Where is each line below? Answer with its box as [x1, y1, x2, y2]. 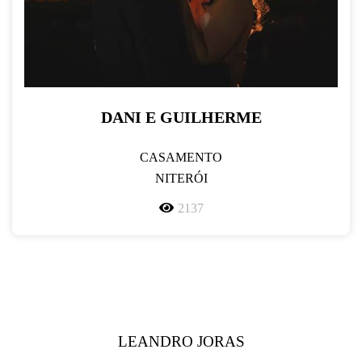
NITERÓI [154, 171, 208, 186]
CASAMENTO [140, 150, 222, 165]
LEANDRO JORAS [117, 333, 245, 351]
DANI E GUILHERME [100, 108, 262, 127]
